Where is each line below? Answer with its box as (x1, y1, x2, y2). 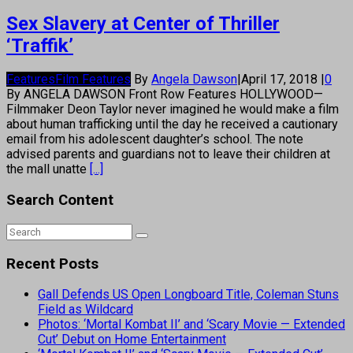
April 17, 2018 (241, 72, 321, 87)
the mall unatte (6, 162, 90, 177)
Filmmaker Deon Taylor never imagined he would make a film (6, 102, 339, 117)
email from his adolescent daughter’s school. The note (6, 132, 303, 147)
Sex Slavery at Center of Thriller (6, 12, 280, 35)
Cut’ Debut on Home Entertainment (38, 332, 226, 347)
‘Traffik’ (6, 34, 73, 57)
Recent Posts (6, 255, 98, 273)
